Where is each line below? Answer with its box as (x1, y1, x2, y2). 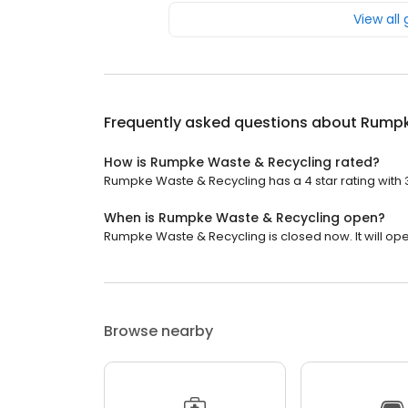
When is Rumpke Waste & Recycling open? (104, 209, 385, 227)
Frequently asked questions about (104, 112, 361, 133)
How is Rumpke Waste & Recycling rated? (104, 153, 380, 171)
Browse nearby (104, 321, 213, 342)
